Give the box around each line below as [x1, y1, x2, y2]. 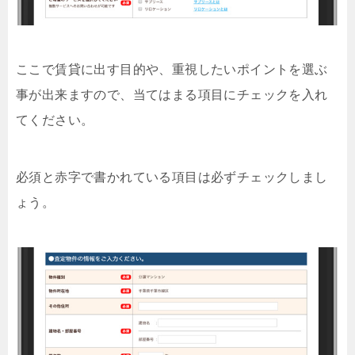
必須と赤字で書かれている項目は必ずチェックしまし [16, 170, 328, 185]
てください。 [16, 113, 94, 128]
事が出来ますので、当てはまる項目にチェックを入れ [16, 88, 328, 102]
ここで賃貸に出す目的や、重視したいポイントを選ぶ [16, 63, 328, 77]
